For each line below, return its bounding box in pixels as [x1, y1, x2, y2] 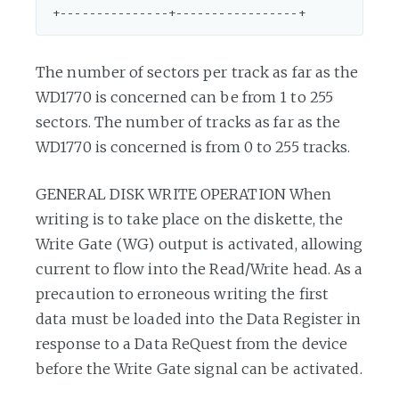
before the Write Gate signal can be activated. [36, 359, 362, 378]
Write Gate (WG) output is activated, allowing [36, 234, 363, 253]
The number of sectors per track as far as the [36, 62, 359, 81]
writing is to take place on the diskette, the [36, 209, 344, 228]
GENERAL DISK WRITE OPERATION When [36, 184, 332, 203]
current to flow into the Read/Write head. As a [36, 259, 363, 278]
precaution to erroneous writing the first [36, 284, 330, 303]
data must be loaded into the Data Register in [36, 309, 362, 328]
